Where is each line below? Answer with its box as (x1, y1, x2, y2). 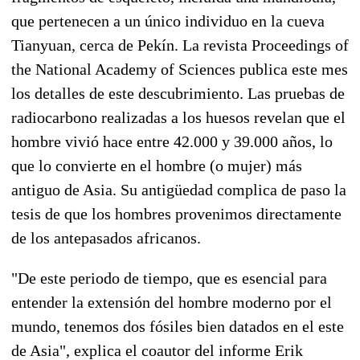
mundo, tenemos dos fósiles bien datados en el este (11, 317, 344, 335)
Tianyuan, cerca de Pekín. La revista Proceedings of (11, 35, 349, 54)
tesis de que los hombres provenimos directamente (11, 204, 342, 223)
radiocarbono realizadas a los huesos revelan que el (11, 108, 346, 126)
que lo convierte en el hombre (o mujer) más (11, 156, 302, 174)
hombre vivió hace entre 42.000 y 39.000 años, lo (11, 132, 333, 150)
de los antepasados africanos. (11, 228, 201, 247)
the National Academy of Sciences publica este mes (11, 59, 348, 78)
